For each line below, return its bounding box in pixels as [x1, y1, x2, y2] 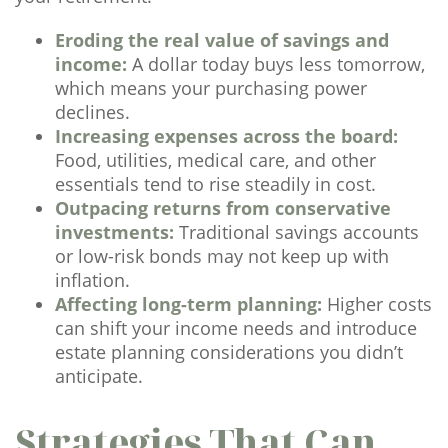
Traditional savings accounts [174, 220, 419, 244]
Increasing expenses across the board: [55, 124, 398, 148]
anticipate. [55, 364, 148, 388]
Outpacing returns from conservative [55, 196, 391, 220]
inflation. [55, 268, 130, 292]
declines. [55, 100, 130, 124]
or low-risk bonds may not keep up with [55, 244, 389, 268]
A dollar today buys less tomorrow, [127, 52, 425, 76]
